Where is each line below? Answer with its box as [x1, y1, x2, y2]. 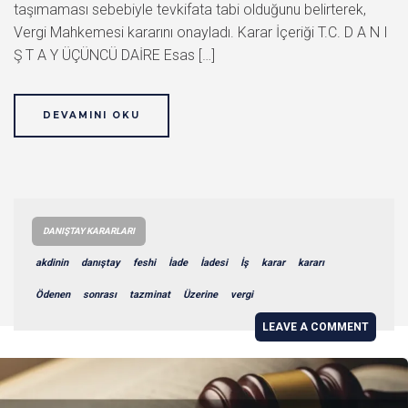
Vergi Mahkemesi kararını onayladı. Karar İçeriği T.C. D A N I [14, 23, 388, 41]
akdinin [36, 256, 68, 269]
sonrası [83, 288, 117, 301]
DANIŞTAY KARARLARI [43, 225, 135, 236]
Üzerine [183, 288, 218, 301]
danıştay [81, 256, 120, 269]
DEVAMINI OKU [43, 108, 140, 121]
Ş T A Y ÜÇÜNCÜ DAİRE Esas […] [14, 46, 215, 64]
